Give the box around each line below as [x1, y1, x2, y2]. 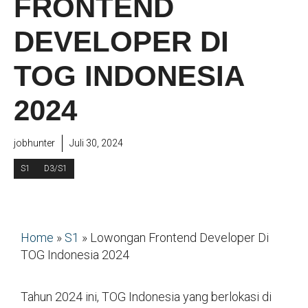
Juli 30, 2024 [69, 137, 123, 148]
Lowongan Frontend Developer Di [90, 230, 269, 245]
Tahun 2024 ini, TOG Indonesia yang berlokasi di [21, 289, 272, 304]
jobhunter [14, 137, 55, 148]
